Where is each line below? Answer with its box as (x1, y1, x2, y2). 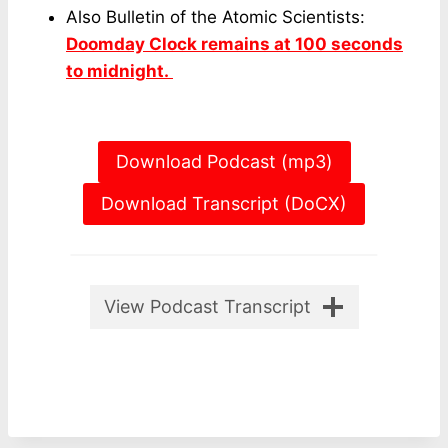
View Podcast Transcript (103, 296, 311, 318)
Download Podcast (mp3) (115, 150, 333, 172)
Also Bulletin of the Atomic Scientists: (66, 6, 370, 27)
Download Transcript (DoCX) (101, 193, 347, 215)
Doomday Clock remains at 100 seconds (66, 33, 403, 54)
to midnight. (66, 60, 173, 81)
